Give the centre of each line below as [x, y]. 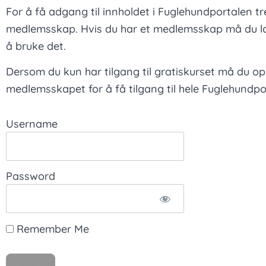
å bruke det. [37, 46]
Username [32, 124]
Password [31, 176]
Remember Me [51, 229]
